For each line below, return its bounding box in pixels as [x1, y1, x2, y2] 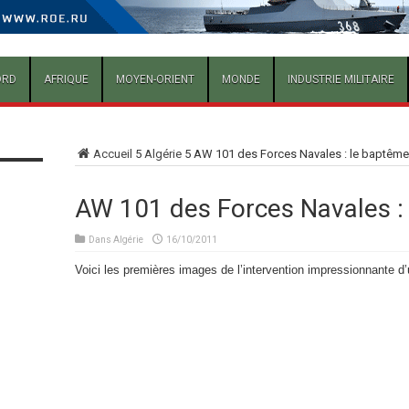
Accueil [92, 147, 132, 162]
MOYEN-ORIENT [115, 73, 194, 87]
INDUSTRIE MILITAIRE [287, 73, 394, 87]
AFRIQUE [43, 73, 89, 87]
